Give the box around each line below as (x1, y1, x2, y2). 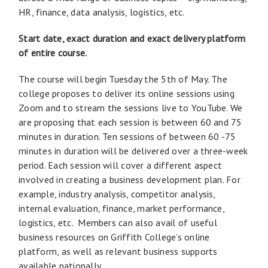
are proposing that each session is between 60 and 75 (19, 115, 242, 128)
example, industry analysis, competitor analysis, (19, 187, 215, 200)
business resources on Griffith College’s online (19, 230, 210, 243)
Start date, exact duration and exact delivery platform (19, 32, 246, 44)
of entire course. (19, 46, 87, 59)
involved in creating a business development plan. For (19, 173, 240, 185)
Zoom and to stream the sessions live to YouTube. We (19, 101, 243, 114)
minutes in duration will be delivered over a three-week (19, 144, 248, 157)
